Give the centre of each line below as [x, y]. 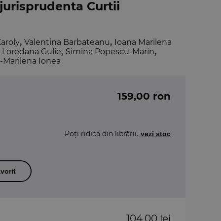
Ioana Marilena [143, 42]
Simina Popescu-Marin [110, 51]
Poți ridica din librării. [101, 133]
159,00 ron [144, 96]
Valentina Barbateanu [67, 42]
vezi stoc [156, 133]
